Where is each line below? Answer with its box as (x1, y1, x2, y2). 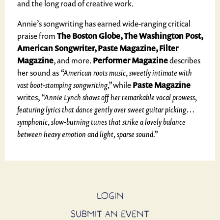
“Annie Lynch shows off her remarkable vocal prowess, (41, 92, 197, 103)
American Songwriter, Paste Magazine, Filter (17, 43, 178, 54)
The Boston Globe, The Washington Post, (57, 30, 203, 41)
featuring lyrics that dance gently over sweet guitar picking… (17, 104, 195, 115)
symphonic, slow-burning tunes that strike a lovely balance (17, 116, 186, 127)
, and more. (54, 55, 93, 66)
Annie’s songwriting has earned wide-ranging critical (17, 18, 191, 29)
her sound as (17, 67, 60, 78)
